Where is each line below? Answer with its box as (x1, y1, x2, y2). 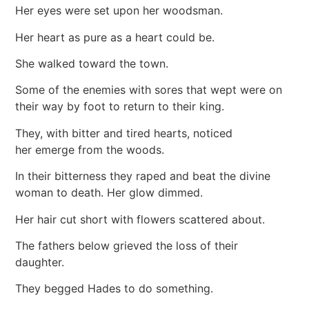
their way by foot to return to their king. (15, 99, 232, 114)
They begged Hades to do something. (15, 281, 221, 296)
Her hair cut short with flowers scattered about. (15, 212, 272, 226)
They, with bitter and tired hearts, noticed (15, 126, 233, 140)
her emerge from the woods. (15, 142, 172, 157)
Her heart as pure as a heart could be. (15, 30, 226, 44)
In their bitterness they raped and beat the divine (15, 169, 271, 183)
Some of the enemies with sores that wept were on (15, 83, 283, 97)
